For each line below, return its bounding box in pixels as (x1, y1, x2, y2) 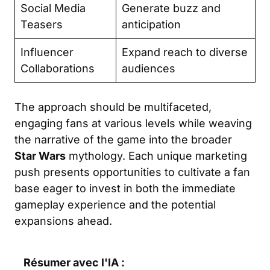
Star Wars (14, 149, 66, 162)
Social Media (20, 1, 86, 14)
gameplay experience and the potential (14, 198, 216, 211)
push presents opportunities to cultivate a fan (14, 165, 250, 178)
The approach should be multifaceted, (14, 100, 212, 113)
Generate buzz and (122, 1, 221, 14)
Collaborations (20, 61, 95, 75)
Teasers (20, 17, 63, 31)
